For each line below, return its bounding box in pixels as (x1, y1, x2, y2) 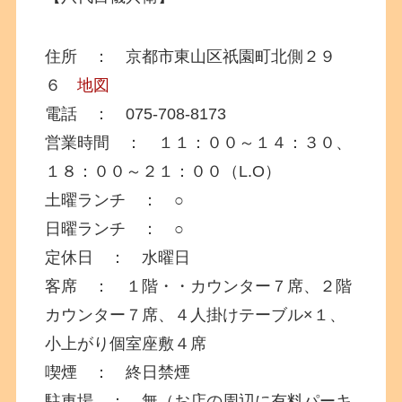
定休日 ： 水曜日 (45, 249, 191, 267)
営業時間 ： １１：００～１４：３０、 (45, 134, 353, 153)
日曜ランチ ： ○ (45, 220, 185, 239)
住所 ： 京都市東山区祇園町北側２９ (45, 48, 336, 66)
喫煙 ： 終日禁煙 (45, 363, 191, 382)
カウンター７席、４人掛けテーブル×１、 (45, 306, 346, 325)
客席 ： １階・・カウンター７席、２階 (45, 277, 353, 296)
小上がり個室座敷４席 (45, 335, 207, 354)
